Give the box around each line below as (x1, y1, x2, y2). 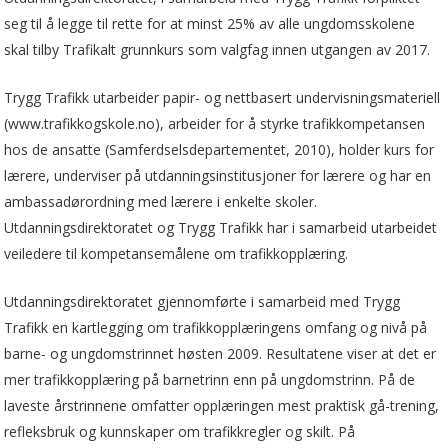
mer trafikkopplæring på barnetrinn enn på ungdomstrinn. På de (4, 369, 416, 389)
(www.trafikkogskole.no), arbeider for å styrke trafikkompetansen (4, 113, 426, 133)
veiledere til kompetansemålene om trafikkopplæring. (4, 243, 349, 263)
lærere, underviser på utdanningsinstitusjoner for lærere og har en (4, 165, 432, 185)
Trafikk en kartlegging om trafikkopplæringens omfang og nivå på (4, 317, 428, 337)
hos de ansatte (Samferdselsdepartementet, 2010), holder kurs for (4, 139, 435, 159)
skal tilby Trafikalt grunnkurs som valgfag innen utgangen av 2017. (4, 39, 431, 59)
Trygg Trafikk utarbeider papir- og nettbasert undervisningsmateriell (4, 87, 441, 107)
